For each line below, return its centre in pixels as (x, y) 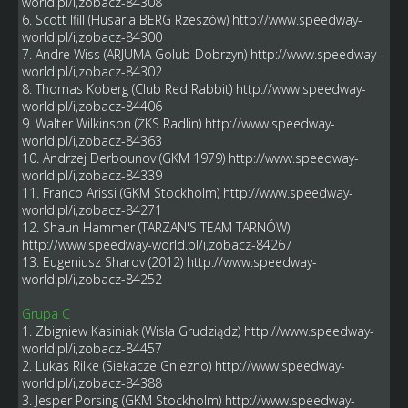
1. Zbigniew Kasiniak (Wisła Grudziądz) (133, 331)
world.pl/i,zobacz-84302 (92, 71)
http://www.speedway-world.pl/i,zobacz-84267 (157, 244)
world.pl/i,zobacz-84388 (92, 382)
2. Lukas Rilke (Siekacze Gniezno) (118, 365)
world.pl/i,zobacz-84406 (92, 106)
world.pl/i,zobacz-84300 (92, 36)
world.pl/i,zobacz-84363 (92, 140)
